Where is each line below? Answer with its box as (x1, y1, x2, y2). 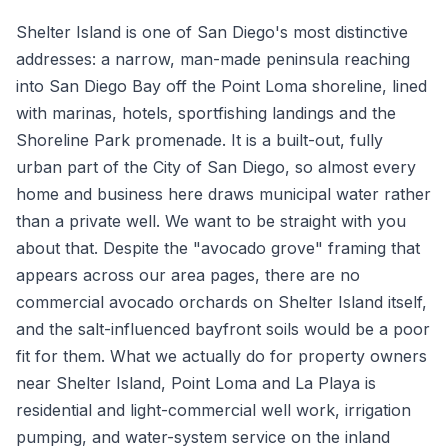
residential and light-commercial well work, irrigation (16, 400, 411, 420)
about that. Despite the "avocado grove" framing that (16, 238, 420, 258)
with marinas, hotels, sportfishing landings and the (16, 103, 396, 123)
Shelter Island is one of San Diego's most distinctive (16, 22, 408, 42)
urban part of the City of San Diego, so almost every (16, 157, 416, 177)
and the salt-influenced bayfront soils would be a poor (16, 319, 430, 339)
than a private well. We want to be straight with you (16, 211, 406, 231)
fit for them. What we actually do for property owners (16, 346, 427, 366)
